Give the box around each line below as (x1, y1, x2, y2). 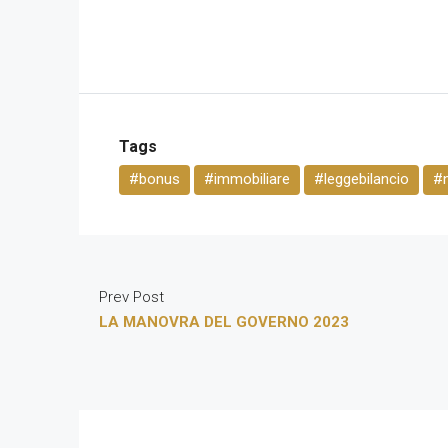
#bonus (129, 170, 180, 189)
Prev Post (99, 288, 164, 307)
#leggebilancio (314, 170, 409, 189)
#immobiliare (204, 170, 290, 189)
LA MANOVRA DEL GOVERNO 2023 (99, 313, 349, 332)
